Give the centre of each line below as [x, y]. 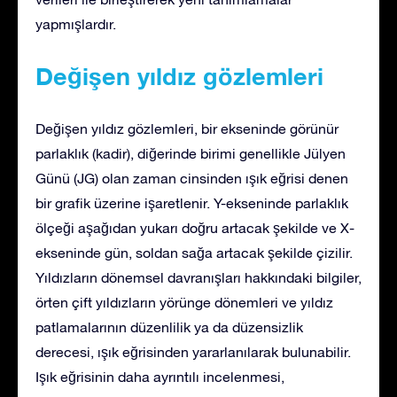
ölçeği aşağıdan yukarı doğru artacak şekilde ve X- [195, 227]
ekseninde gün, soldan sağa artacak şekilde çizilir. [194, 252]
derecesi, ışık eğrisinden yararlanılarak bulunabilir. [193, 351]
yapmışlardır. [76, 23]
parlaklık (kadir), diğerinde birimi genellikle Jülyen [191, 153]
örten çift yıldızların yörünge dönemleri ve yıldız [184, 302]
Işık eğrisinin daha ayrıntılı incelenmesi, [160, 376]
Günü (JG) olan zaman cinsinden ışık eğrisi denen [192, 178]
